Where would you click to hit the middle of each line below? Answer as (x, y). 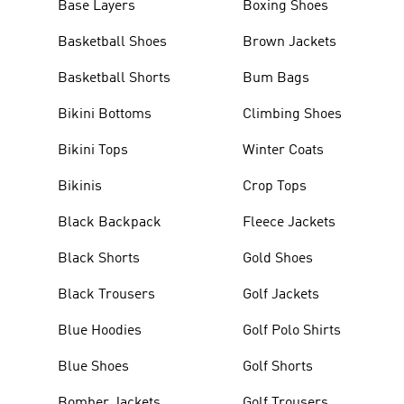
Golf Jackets (281, 294)
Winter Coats (284, 150)
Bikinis (80, 186)
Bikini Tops (93, 150)
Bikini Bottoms (105, 114)
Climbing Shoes (293, 114)
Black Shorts (99, 258)
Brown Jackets (290, 42)
